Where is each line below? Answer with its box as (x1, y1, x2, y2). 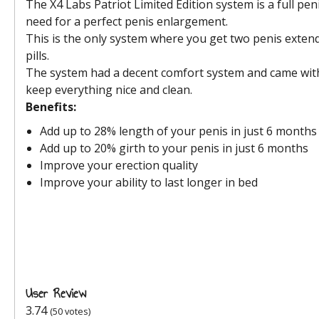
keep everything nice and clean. (26, 82, 192, 98)
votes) (63, 305, 90, 318)
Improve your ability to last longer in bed (40, 174, 258, 190)
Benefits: (26, 99, 76, 115)
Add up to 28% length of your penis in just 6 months (40, 123, 317, 139)
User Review (26, 283, 86, 303)
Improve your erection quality (40, 157, 198, 173)
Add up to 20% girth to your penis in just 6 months (40, 140, 308, 156)
